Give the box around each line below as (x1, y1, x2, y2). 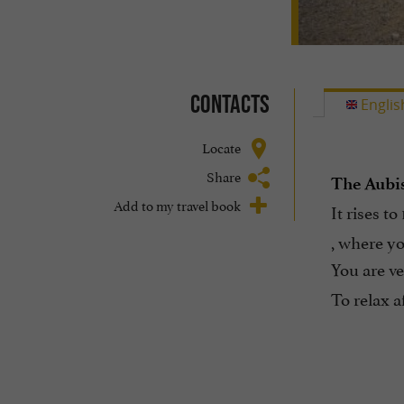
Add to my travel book (113, 194, 241, 216)
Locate (201, 136, 241, 158)
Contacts (189, 89, 270, 119)
